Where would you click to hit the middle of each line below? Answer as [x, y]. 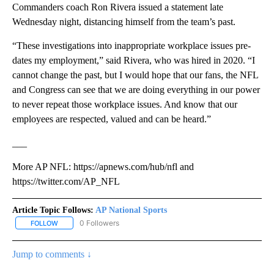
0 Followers [99, 223]
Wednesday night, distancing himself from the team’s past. [124, 21]
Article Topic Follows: [53, 210]
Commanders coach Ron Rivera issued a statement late [118, 7]
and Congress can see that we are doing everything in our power [136, 89]
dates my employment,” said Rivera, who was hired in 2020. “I [134, 60]
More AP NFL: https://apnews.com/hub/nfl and [103, 166]
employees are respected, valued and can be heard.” [112, 119]
